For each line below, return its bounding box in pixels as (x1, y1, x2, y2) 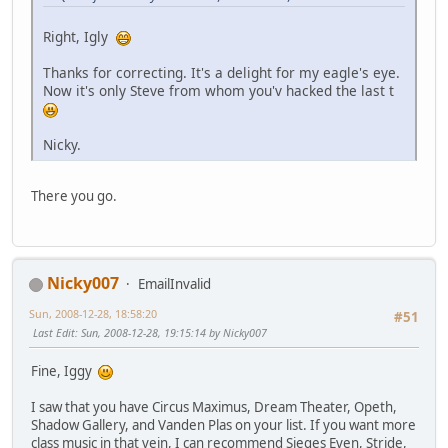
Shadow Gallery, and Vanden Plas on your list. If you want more (31, 415, 416, 434)
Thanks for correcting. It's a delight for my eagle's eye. (43, 63, 400, 83)
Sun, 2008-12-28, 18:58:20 (29, 306, 157, 322)
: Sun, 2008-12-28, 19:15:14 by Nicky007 (75, 325, 267, 341)
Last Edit (33, 325, 75, 341)
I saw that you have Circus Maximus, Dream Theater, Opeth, (31, 397, 397, 416)
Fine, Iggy (31, 361, 98, 380)
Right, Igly (43, 27, 116, 47)
